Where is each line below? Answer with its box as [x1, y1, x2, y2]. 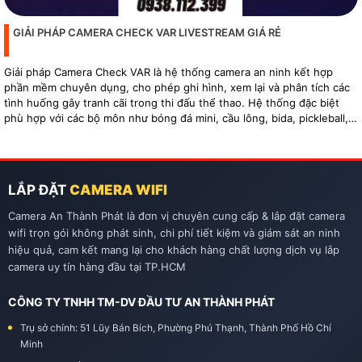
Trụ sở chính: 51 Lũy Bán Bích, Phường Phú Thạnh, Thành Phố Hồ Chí [20, 321, 331, 334]
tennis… [4, 126, 44, 140]
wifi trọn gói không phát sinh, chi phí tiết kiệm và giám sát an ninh [8, 225, 340, 239]
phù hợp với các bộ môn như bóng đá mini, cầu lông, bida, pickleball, [4, 111, 348, 124]
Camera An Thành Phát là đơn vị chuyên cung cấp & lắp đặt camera [8, 208, 345, 222]
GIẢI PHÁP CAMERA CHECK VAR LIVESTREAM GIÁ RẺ [13, 25, 281, 39]
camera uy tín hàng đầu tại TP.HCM [8, 259, 186, 273]
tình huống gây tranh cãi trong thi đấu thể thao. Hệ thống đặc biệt [4, 95, 339, 109]
